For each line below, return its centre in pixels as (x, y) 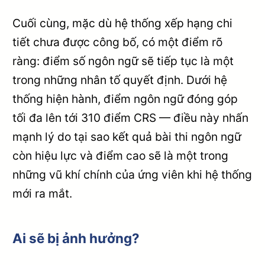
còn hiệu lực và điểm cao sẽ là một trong (121, 155)
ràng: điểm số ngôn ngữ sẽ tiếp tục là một (123, 61)
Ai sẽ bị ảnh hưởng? (76, 238)
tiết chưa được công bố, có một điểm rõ (118, 42)
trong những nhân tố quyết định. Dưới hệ (120, 80)
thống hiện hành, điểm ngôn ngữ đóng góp (125, 98)
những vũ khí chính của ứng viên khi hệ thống (132, 174)
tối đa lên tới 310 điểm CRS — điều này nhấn (131, 117)
